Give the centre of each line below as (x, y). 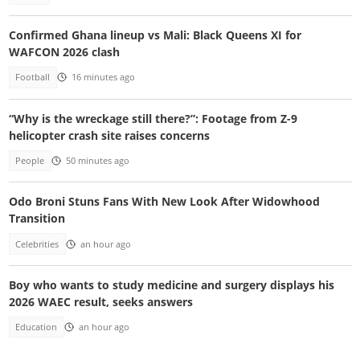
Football (33, 78)
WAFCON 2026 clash (64, 52)
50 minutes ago (97, 160)
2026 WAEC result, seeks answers (100, 302)
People (30, 160)
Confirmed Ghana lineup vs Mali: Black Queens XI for (155, 35)
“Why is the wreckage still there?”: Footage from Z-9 (153, 118)
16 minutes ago (103, 78)
